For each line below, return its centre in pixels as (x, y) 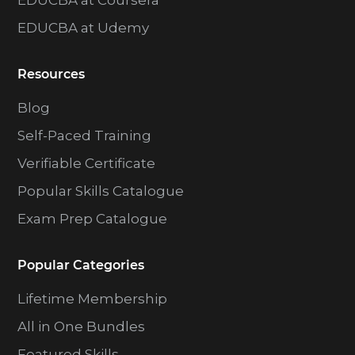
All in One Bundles (82, 327)
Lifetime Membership (93, 299)
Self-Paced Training (85, 136)
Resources (52, 74)
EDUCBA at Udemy (84, 28)
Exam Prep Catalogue (93, 219)
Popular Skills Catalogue (101, 191)
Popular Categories (81, 265)
